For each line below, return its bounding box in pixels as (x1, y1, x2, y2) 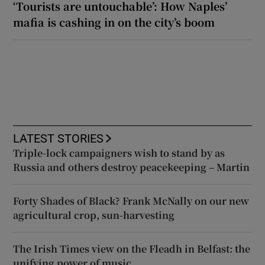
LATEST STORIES (13, 132, 104, 144)
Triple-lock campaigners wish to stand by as (13, 146, 225, 160)
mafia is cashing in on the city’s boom (13, 14, 215, 30)
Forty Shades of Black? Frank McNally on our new (13, 193, 250, 208)
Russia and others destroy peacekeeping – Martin (13, 160, 250, 174)
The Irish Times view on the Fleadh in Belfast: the (13, 241, 251, 256)
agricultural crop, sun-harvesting (13, 208, 175, 222)
